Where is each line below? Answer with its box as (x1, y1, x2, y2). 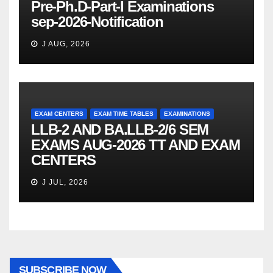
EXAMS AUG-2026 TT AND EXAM (31, 136, 240, 154)
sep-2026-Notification (31, 13, 163, 30)
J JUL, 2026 (40, 178, 88, 187)
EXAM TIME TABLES (94, 110, 154, 118)
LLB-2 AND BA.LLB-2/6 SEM (31, 121, 209, 138)
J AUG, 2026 (40, 40, 90, 49)
